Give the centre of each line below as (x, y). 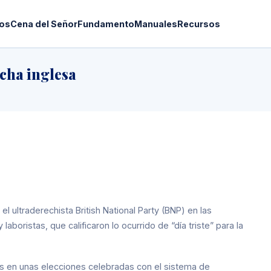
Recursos (199, 24)
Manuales (156, 24)
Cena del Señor (44, 24)
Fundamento (106, 24)
